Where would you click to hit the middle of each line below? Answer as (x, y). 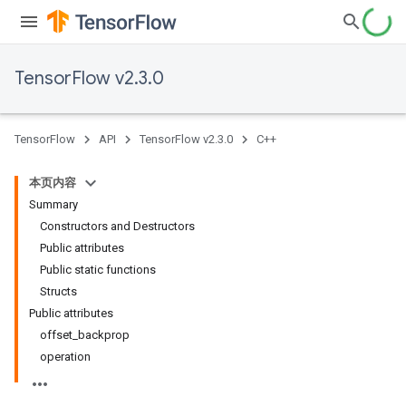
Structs (58, 291)
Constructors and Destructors (117, 226)
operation (65, 357)
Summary (53, 204)
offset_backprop (85, 335)
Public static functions (98, 270)
